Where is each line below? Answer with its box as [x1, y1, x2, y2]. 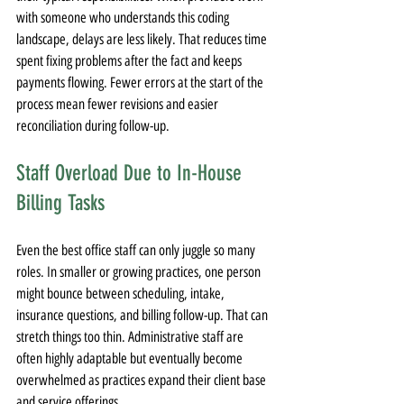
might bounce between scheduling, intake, [16, 285, 227, 302]
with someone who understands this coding [16, 9, 232, 26]
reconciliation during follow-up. [16, 117, 170, 134]
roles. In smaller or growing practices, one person [16, 263, 263, 280]
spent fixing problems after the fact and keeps [16, 52, 244, 69]
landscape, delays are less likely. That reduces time [16, 31, 270, 48]
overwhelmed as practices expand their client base [16, 372, 269, 389]
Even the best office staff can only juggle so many [16, 242, 258, 259]
